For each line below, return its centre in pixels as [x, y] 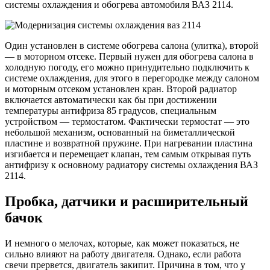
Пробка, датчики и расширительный [127, 202]
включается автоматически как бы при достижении [111, 100]
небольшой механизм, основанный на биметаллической [120, 133]
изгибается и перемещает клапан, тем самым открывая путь [128, 154]
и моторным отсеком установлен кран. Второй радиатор [121, 89]
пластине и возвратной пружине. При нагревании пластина [129, 143]
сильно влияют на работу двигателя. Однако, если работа [123, 254]
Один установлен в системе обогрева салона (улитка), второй [132, 46]
